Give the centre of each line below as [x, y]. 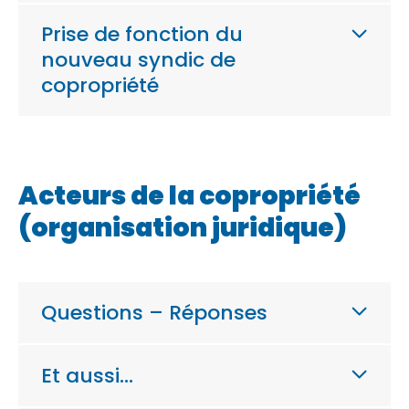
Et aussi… [87, 375]
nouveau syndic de [138, 60]
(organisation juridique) [183, 228]
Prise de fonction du [142, 34]
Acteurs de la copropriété [189, 196]
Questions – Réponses [154, 312]
